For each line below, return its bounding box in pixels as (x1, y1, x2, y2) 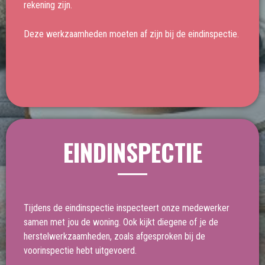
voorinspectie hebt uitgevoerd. (24, 244, 139, 256)
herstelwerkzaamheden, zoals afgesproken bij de (24, 230, 205, 242)
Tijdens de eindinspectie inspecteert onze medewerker (24, 202, 230, 214)
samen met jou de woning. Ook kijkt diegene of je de (24, 216, 218, 228)
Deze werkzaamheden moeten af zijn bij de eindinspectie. (24, 28, 239, 40)
